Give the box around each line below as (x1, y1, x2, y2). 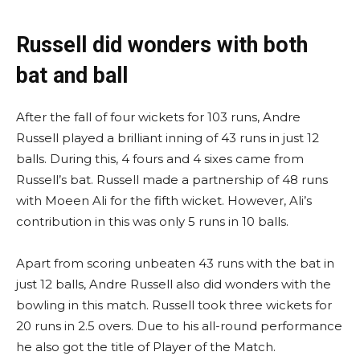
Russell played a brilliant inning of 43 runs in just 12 (16, 130, 319, 146)
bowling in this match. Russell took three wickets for (16, 297, 332, 313)
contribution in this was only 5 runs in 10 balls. (16, 214, 292, 230)
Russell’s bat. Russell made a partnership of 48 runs (16, 172, 328, 188)
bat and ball (16, 63, 128, 89)
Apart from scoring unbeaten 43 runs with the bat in (16, 256, 334, 272)
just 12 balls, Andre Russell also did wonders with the (16, 276, 331, 292)
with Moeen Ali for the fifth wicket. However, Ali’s (16, 193, 312, 209)
